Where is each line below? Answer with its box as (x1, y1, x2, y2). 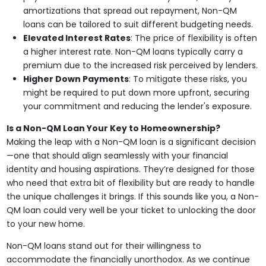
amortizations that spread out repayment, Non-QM (23, 5, 237, 17)
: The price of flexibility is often (130, 32, 257, 44)
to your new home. (6, 218, 85, 230)
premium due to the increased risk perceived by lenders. (23, 59, 258, 71)
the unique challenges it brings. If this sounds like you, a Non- (6, 191, 259, 202)
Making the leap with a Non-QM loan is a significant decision (6, 136, 256, 148)
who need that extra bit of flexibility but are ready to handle (6, 177, 255, 189)
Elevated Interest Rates (23, 32, 131, 44)
